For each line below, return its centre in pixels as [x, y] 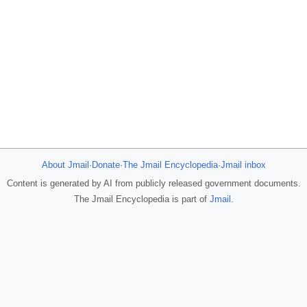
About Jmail [65, 165]
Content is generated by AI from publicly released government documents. [153, 183]
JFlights [147, 206]
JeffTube [280, 266]
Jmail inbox [243, 165]
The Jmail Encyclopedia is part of [140, 199]
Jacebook [236, 266]
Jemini [280, 206]
